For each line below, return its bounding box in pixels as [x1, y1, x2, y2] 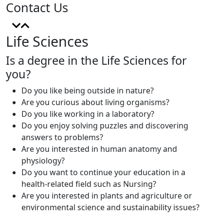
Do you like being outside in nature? [21, 85, 154, 96]
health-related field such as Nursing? [21, 179, 156, 189]
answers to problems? [21, 132, 103, 143]
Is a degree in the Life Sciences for [6, 53, 187, 68]
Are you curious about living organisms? [21, 97, 169, 108]
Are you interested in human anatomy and [21, 144, 177, 154]
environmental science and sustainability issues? [21, 202, 200, 213]
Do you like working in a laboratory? [21, 109, 154, 119]
